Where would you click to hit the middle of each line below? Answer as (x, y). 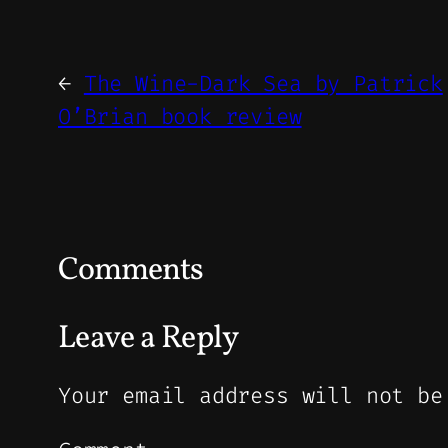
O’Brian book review (180, 116)
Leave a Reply (148, 338)
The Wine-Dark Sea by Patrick (263, 83)
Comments (131, 270)
